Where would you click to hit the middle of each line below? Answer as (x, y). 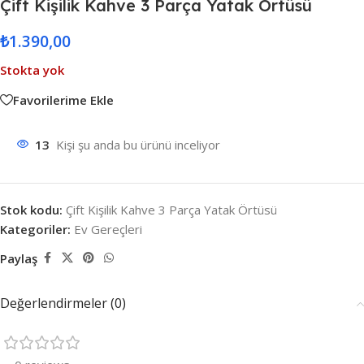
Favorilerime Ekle (63, 100)
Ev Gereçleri (108, 229)
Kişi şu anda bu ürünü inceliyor (138, 145)
